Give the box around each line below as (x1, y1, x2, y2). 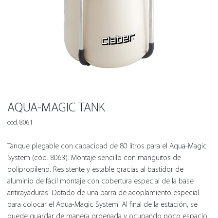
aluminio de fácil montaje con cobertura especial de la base (7, 176, 194, 185)
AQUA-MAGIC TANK (7, 100, 105, 115)
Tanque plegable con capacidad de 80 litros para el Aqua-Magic (7, 141, 207, 150)
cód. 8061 (7, 118, 33, 127)
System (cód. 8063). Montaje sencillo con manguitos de (7, 153, 181, 162)
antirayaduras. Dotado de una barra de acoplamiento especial (7, 188, 199, 197)
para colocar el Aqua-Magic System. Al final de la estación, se (7, 200, 198, 209)
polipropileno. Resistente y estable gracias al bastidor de (7, 164, 183, 174)
